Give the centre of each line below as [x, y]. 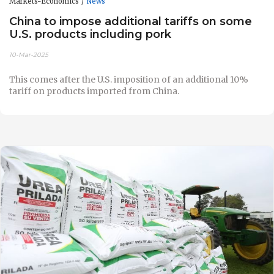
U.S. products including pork [90, 34]
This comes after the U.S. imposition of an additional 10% [129, 79]
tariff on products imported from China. [94, 91]
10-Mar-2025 [29, 54]
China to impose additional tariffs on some [131, 21]
